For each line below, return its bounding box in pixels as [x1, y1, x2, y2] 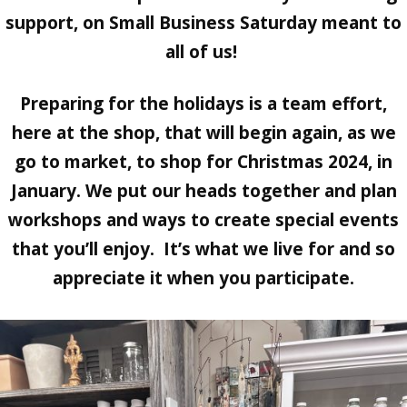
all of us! [165, 39, 242, 64]
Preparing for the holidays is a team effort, [20, 91, 387, 115]
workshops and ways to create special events [8, 207, 399, 232]
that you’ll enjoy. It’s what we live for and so [12, 236, 395, 261]
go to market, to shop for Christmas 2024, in [15, 149, 392, 174]
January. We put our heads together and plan [10, 178, 397, 203]
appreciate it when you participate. [53, 265, 354, 290]
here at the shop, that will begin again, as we [11, 120, 396, 144]
